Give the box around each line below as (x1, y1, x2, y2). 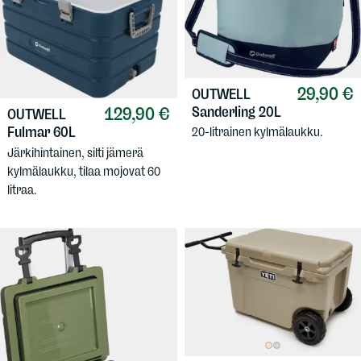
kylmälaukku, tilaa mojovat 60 (7, 163, 160, 179)
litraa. (7, 181, 37, 197)
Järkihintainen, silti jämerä (7, 144, 143, 160)
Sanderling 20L (191, 102, 281, 121)
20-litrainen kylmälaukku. (191, 124, 323, 140)
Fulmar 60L (7, 123, 76, 142)
